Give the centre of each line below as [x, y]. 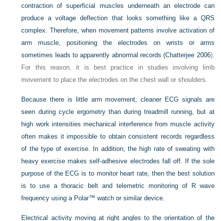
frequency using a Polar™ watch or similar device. [93, 198]
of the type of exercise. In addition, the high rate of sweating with [118, 149]
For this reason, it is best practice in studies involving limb [118, 67]
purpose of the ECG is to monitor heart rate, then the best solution [118, 173]
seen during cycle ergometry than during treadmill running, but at [118, 112]
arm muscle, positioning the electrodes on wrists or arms [118, 43]
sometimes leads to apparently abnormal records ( [93, 55]
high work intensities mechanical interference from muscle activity [118, 124]
